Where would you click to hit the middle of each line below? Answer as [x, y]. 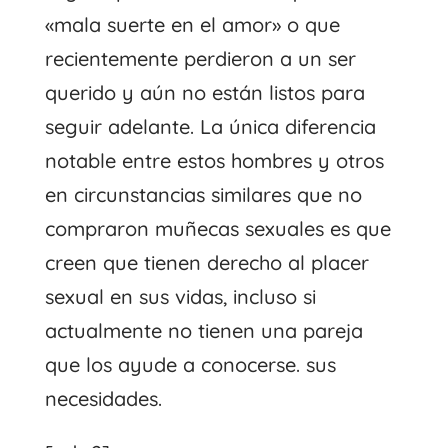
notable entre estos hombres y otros [214, 160]
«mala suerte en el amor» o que [192, 24]
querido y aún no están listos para [204, 92]
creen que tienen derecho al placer [206, 262]
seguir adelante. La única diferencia [210, 126]
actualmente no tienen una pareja [203, 330]
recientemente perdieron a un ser [200, 58]
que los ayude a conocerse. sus [190, 364]
